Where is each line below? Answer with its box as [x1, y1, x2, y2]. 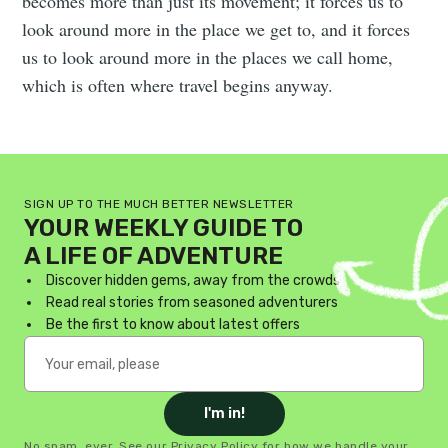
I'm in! [203, 405, 245, 423]
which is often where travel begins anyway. [22, 73, 334, 98]
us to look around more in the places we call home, [22, 45, 394, 70]
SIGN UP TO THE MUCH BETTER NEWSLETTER [24, 197, 294, 212]
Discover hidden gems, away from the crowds [46, 272, 341, 290]
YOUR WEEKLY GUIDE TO [24, 214, 303, 243]
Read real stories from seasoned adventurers [46, 294, 339, 312]
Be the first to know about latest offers [46, 316, 301, 334]
